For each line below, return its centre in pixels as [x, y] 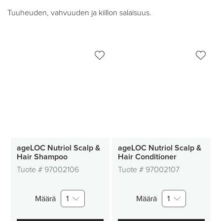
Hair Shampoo [42, 157]
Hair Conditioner [147, 157]
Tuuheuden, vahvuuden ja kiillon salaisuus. [79, 13]
